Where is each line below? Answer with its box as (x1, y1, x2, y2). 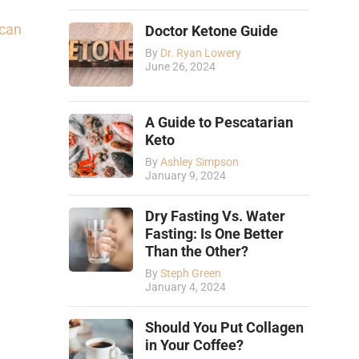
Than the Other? (145, 243, 248, 260)
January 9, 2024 (145, 168, 226, 183)
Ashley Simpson (160, 155, 239, 169)
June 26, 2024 (145, 59, 216, 74)
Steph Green (160, 266, 221, 280)
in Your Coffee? (145, 337, 244, 353)
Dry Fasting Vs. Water (145, 208, 285, 224)
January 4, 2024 (145, 280, 226, 294)
